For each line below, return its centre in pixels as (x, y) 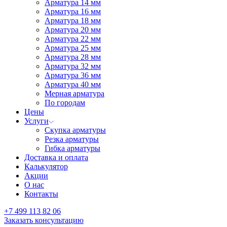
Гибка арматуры (72, 148)
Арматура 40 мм (73, 84)
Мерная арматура (74, 93)
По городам (65, 103)
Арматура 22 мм (73, 39)
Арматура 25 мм (73, 48)
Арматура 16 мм (73, 11)
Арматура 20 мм (73, 30)
